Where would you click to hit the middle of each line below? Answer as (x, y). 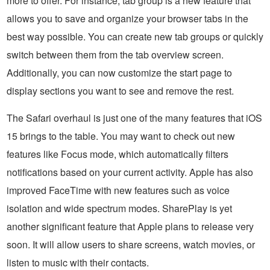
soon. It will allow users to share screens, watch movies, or (131, 245)
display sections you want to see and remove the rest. (120, 91)
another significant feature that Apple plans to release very (130, 227)
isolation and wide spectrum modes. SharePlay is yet (119, 209)
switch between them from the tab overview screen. (115, 55)
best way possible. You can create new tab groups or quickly (135, 37)
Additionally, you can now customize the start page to (119, 73)
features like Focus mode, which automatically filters (118, 154)
